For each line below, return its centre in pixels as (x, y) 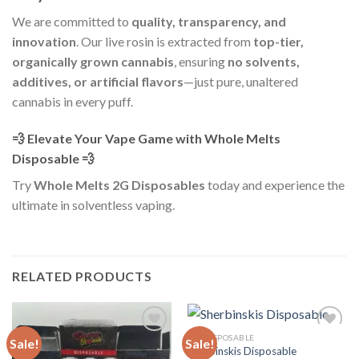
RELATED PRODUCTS (82, 276)
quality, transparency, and (209, 22)
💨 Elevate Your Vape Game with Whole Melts (146, 139)
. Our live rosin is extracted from (165, 42)
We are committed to (72, 22)
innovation (44, 42)
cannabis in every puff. (73, 102)
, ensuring (201, 62)
